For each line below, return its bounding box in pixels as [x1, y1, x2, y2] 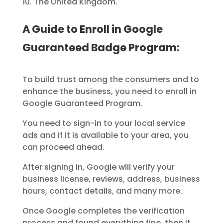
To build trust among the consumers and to [22, 74, 199, 86]
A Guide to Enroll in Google [22, 22, 163, 37]
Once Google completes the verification [22, 205, 185, 217]
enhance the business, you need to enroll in [22, 86, 197, 98]
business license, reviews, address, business [22, 173, 200, 185]
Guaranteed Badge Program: [22, 40, 180, 55]
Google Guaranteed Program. [22, 98, 142, 110]
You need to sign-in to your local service [22, 117, 185, 129]
